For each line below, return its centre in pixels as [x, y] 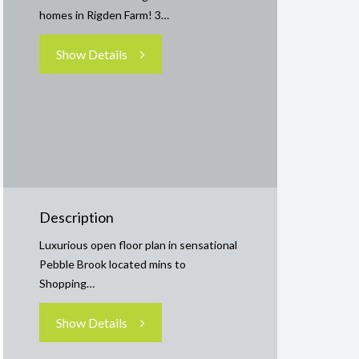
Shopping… [67, 283]
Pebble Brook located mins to [113, 264]
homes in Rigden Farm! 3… [104, 15]
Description [77, 217]
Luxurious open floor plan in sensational [138, 245]
